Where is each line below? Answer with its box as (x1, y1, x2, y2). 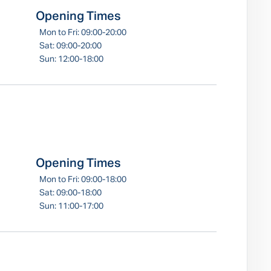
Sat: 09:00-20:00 (39, 42, 102, 50)
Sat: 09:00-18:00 (39, 189, 102, 197)
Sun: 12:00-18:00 (39, 55, 103, 64)
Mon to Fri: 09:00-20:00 (39, 28, 126, 37)
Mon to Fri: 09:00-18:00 (39, 175, 126, 184)
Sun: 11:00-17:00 (39, 202, 103, 211)
